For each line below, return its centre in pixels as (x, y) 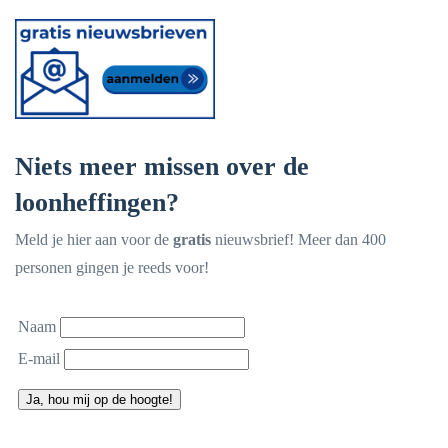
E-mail (39, 358)
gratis (192, 239)
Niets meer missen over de (162, 166)
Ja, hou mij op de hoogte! (99, 399)
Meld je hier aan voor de (94, 239)
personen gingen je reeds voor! (112, 267)
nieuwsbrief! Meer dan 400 (298, 239)
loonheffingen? (97, 202)
